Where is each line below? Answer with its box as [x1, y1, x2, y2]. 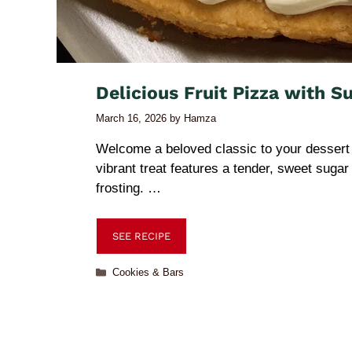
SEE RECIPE [112, 230, 170, 242]
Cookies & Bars [112, 266, 184, 278]
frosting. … [96, 180, 161, 196]
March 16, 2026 [96, 112, 167, 124]
